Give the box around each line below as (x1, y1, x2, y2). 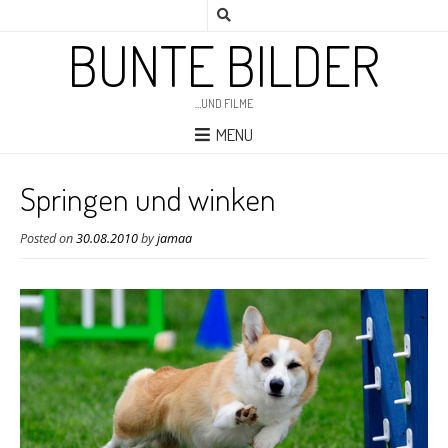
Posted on (20, 229, 76, 247)
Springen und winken (20, 177, 276, 219)
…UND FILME (195, 96, 253, 111)
